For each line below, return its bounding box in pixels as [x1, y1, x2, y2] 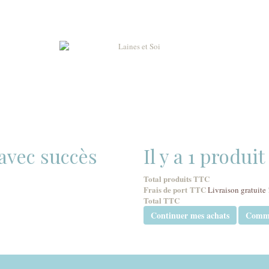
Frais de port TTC [144, 184, 208, 195]
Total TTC [144, 195, 180, 206]
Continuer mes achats [151, 209, 229, 222]
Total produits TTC [144, 173, 210, 184]
